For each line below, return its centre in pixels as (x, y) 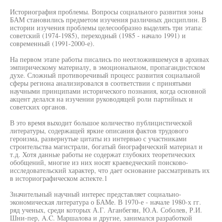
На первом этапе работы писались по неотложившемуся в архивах (110, 59)
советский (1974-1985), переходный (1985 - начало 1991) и (98, 35)
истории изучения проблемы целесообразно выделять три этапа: (106, 28)
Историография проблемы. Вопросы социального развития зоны (107, 12)
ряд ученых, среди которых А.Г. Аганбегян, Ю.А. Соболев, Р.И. (106, 210)
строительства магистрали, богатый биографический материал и (106, 146)
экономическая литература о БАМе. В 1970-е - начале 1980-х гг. (106, 202)
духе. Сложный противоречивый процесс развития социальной (105, 75)
